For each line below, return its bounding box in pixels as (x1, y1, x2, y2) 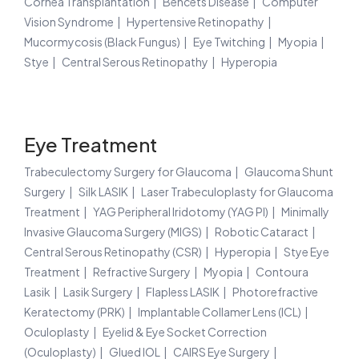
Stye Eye (284, 244, 329, 260)
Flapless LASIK (146, 284, 220, 300)
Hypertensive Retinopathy (127, 14, 264, 30)
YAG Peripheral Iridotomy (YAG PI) (93, 204, 268, 220)
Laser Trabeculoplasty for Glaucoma (141, 184, 333, 200)
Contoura (256, 264, 309, 280)
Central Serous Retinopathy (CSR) (24, 244, 202, 260)
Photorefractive (232, 284, 318, 300)
